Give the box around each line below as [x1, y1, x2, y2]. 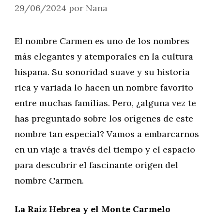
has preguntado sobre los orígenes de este [15, 113, 193, 124]
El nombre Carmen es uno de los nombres [15, 35, 189, 46]
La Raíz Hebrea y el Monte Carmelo [15, 203, 170, 215]
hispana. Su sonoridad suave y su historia [15, 66, 190, 77]
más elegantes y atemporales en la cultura [15, 51, 193, 62]
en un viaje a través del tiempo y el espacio [15, 144, 195, 155]
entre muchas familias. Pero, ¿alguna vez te [15, 97, 196, 108]
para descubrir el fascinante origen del [15, 159, 178, 170]
